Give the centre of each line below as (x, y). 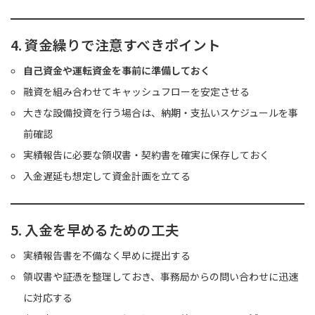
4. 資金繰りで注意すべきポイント (116, 45)
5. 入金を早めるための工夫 (95, 230)
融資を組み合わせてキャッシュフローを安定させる (137, 92)
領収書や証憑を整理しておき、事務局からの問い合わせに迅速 (161, 277)
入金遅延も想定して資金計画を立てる (107, 176)
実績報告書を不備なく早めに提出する (107, 256)
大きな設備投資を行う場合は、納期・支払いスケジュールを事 (161, 113)
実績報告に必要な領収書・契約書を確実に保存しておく (147, 155)
